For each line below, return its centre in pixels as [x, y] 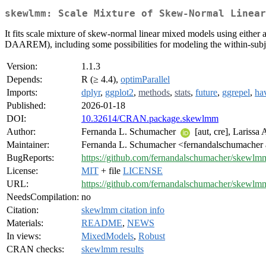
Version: [22, 66]
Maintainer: [28, 145]
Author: [21, 132]
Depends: [24, 80]
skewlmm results [113, 249]
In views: [24, 236]
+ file [111, 171]
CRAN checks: [35, 249]
